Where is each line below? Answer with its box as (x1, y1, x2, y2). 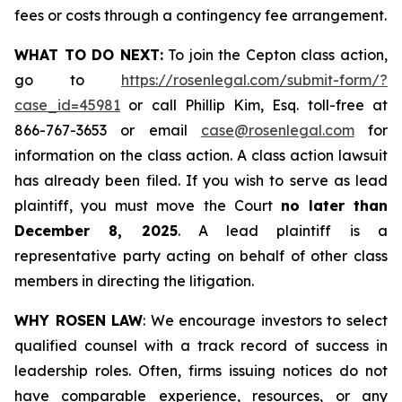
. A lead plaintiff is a (177, 222, 389, 240)
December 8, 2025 (14, 222, 178, 240)
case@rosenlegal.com (200, 121, 354, 139)
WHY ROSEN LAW (14, 311, 144, 329)
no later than (280, 197, 388, 214)
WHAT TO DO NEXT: (14, 46, 163, 64)
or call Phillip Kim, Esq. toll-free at (120, 96, 388, 114)
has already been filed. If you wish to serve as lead (14, 171, 388, 189)
